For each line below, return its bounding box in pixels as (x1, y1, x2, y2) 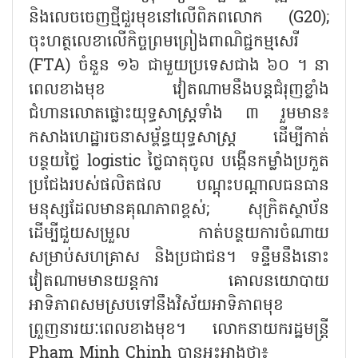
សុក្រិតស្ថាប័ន (248, 197, 329, 222)
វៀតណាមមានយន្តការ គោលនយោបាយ (29, 269, 329, 294)
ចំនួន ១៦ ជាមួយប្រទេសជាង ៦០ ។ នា (78, 54, 329, 78)
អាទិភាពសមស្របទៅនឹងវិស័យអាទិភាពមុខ (29, 293, 284, 318)
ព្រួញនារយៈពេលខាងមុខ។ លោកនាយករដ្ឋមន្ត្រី (29, 317, 329, 342)
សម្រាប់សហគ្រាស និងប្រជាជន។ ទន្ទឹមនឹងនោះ (29, 245, 329, 270)
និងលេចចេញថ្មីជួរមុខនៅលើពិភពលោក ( (29, 6, 293, 30)
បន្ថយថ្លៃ (29, 149, 87, 174)
